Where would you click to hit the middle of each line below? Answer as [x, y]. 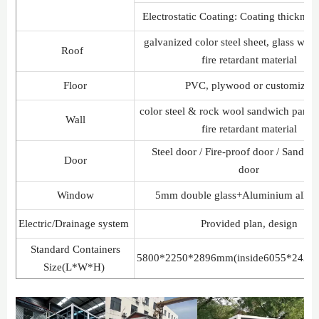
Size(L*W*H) [75, 267]
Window [75, 195]
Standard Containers [75, 249]
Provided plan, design [250, 223]
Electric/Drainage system [75, 223]
